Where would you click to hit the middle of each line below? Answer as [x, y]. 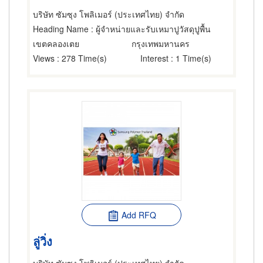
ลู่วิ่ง [43, 241]
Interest [154, 58]
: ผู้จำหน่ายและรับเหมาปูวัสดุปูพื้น [150, 29]
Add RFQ [139, 215]
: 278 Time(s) [81, 58]
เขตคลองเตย [56, 43]
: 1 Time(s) [190, 58]
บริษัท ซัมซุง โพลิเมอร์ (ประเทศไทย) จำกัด [109, 14]
